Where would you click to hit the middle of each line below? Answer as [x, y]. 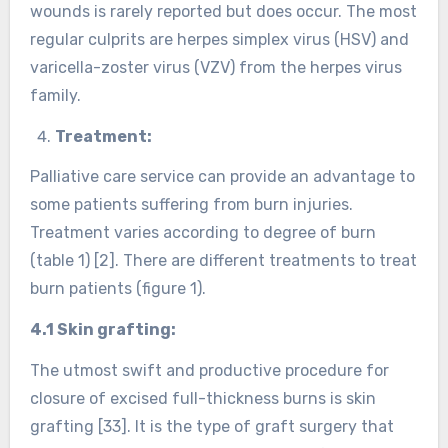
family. [55, 95]
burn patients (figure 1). [117, 289]
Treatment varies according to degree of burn [202, 233]
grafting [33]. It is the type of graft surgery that [211, 426]
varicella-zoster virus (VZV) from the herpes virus [215, 67]
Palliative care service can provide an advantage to [222, 177]
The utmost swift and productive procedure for [209, 370]
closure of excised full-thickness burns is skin [202, 398]
